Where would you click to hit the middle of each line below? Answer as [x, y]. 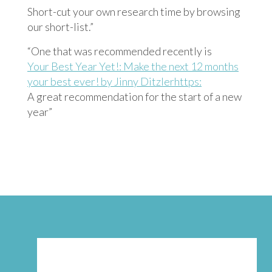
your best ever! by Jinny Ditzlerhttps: [114, 82]
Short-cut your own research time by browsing [134, 12]
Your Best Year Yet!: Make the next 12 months [133, 66]
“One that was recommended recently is [120, 51]
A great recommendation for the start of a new [134, 97]
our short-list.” [60, 27]
